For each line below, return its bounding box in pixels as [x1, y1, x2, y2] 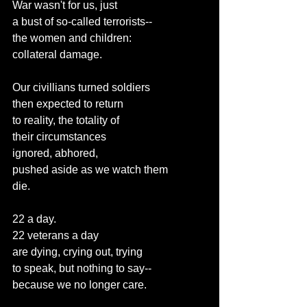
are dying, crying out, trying [12, 246, 143, 258]
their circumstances [12, 131, 106, 143]
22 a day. [12, 213, 56, 225]
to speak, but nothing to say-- [12, 262, 151, 274]
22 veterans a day [12, 230, 99, 241]
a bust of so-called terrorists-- [12, 16, 152, 27]
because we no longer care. [12, 279, 147, 291]
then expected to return [12, 98, 123, 110]
